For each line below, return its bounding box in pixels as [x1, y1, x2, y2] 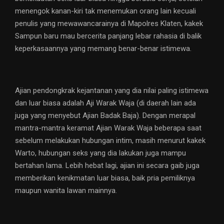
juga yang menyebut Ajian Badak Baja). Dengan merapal [15, 111, 195, 120]
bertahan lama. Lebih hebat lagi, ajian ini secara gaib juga [15, 161, 199, 170]
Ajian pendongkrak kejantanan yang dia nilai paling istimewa [15, 86, 208, 95]
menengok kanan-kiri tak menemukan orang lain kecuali [15, 6, 196, 16]
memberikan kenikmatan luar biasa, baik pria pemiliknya [15, 173, 195, 183]
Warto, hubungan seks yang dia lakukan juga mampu [15, 148, 186, 158]
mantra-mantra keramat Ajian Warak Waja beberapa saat [15, 123, 201, 133]
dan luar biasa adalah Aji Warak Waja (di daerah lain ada [15, 98, 196, 108]
